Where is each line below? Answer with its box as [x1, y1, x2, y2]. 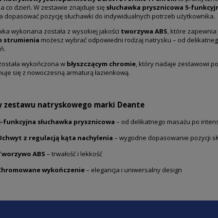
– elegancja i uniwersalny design [85, 165, 182, 174]
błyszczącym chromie [67, 59, 136, 69]
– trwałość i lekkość [45, 149, 102, 158]
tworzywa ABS [121, 27, 167, 36]
